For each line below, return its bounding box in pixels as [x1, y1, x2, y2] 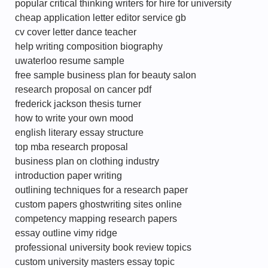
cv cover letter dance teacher [15, 27, 136, 37]
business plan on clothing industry [15, 156, 159, 166]
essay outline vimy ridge [15, 228, 117, 238]
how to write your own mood [15, 113, 133, 123]
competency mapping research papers [15, 214, 177, 224]
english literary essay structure [15, 127, 144, 138]
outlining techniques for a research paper [15, 185, 188, 195]
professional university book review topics [15, 242, 191, 252]
